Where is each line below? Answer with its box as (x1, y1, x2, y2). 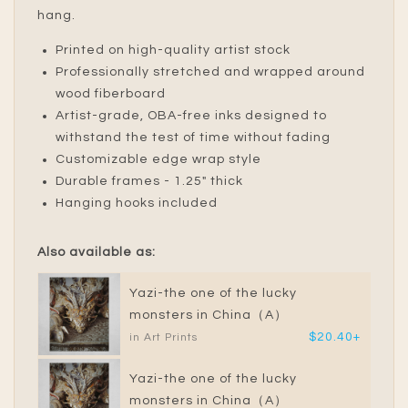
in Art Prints (129, 331, 198, 343)
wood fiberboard (56, 87, 166, 101)
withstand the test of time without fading (56, 131, 331, 145)
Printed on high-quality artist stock (56, 44, 291, 57)
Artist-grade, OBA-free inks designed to (56, 109, 327, 123)
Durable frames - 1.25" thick (56, 175, 243, 189)
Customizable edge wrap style (56, 153, 261, 167)
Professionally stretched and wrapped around (56, 66, 365, 79)
